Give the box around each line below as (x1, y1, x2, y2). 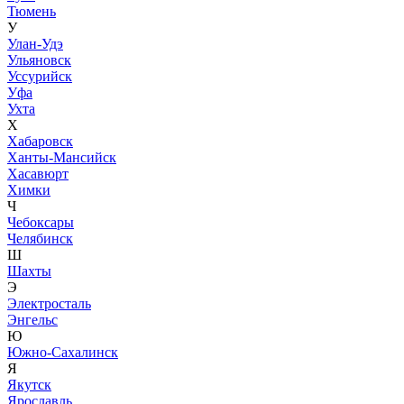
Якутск (7, 376, 51, 392)
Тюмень (7, 3, 56, 19)
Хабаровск (7, 133, 73, 149)
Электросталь (7, 295, 91, 311)
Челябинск (7, 230, 73, 246)
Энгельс (7, 311, 58, 327)
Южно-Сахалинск (7, 344, 118, 360)
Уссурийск (7, 68, 72, 84)
